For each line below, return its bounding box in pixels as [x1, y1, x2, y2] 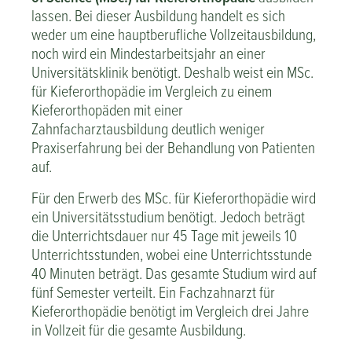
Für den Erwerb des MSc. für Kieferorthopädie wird [31, 187, 316, 208]
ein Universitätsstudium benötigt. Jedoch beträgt [31, 206, 305, 227]
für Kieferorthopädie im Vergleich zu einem [31, 80, 272, 101]
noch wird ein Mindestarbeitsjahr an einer [31, 42, 266, 64]
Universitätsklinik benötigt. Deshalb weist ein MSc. [31, 61, 313, 82]
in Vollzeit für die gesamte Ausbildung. [31, 319, 246, 340]
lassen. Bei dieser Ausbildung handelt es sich [31, 5, 285, 26]
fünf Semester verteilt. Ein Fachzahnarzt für [31, 281, 275, 302]
